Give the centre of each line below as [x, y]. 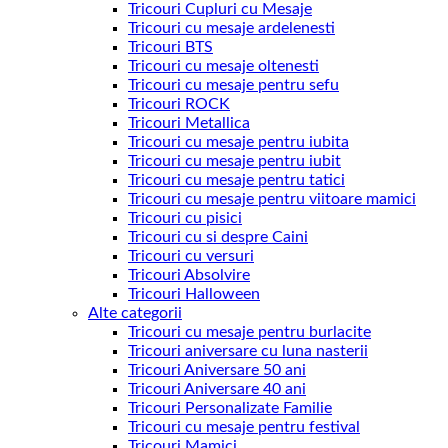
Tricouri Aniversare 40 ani [217, 389]
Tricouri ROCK [179, 104]
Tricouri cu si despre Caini [218, 237]
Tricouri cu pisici [185, 218]
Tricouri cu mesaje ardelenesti [231, 28]
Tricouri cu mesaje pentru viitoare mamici [272, 199]
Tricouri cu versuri [191, 256]
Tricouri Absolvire [189, 275]
